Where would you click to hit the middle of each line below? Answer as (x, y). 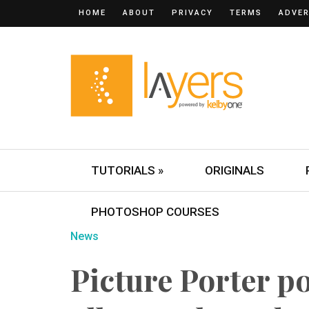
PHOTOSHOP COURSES (155, 212)
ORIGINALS (235, 170)
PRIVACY (192, 13)
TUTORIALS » (127, 170)
